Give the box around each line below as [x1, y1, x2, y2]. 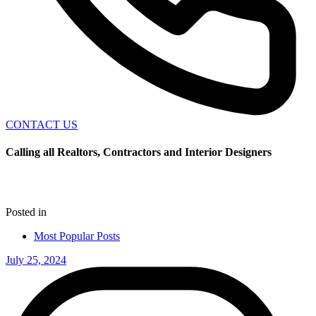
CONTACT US [6, 119, 78, 130]
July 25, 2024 [6, 253, 66, 266]
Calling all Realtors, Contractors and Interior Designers [6, 146, 272, 159]
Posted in [6, 205, 47, 218]
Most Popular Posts [34, 229, 120, 242]
